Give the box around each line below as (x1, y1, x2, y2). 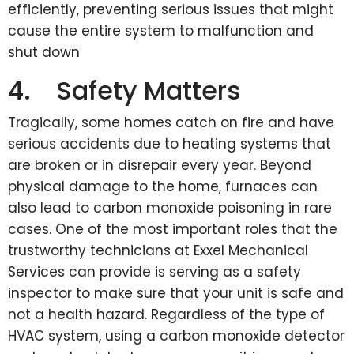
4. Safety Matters (8, 73, 241, 108)
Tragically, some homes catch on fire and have (8, 113, 334, 132)
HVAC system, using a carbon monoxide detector (8, 326, 345, 345)
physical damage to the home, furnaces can (8, 177, 318, 196)
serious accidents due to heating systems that (8, 134, 331, 153)
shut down (8, 43, 80, 62)
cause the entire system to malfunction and (8, 21, 314, 40)
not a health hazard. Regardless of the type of (8, 305, 325, 324)
